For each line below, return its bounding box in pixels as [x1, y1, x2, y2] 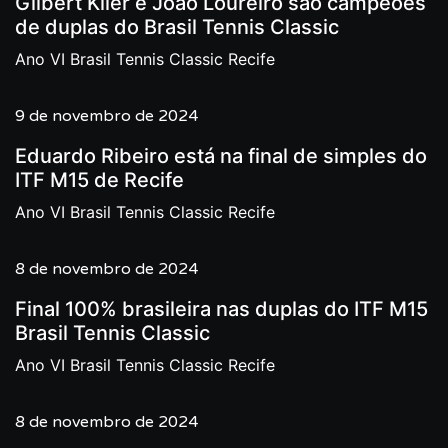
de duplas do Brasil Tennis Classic [15, 15, 339, 39]
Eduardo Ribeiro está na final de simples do [15, 144, 427, 168]
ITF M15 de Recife [15, 168, 184, 192]
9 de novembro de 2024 [15, 106, 198, 126]
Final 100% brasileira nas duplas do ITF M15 [15, 297, 428, 321]
